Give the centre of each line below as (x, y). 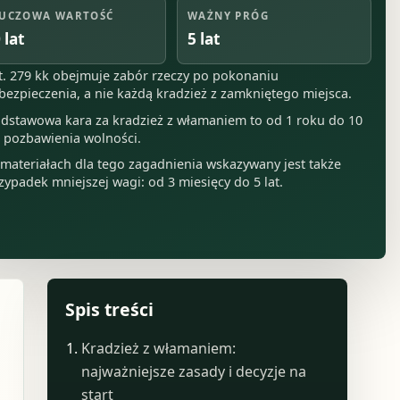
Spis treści (109, 309)
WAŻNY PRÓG (228, 15)
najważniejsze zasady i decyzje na (194, 372)
